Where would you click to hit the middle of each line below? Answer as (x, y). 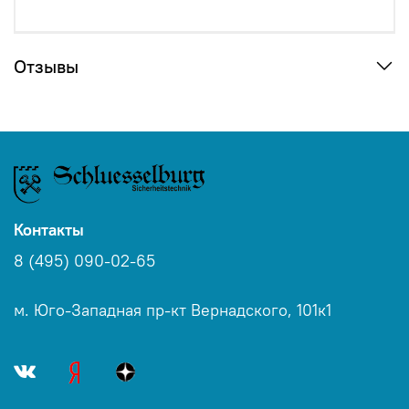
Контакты (49, 231)
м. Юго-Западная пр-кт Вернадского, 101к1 (173, 311)
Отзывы (46, 66)
